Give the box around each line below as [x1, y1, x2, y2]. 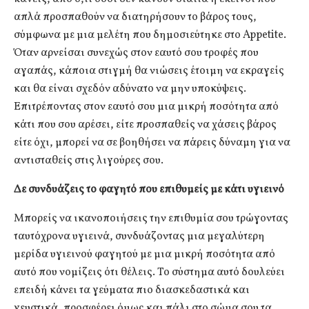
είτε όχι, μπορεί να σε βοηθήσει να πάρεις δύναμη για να [14, 134, 290, 150]
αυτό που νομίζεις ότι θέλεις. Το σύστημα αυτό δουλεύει [14, 264, 285, 280]
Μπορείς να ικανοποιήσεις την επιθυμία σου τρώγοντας [14, 210, 288, 226]
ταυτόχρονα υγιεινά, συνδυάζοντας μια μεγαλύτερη [14, 228, 265, 244]
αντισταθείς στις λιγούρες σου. [14, 152, 163, 168]
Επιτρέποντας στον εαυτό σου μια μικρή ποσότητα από [14, 99, 279, 114]
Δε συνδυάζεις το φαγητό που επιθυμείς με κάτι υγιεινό [14, 181, 284, 197]
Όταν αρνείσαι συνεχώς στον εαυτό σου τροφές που [14, 45, 259, 61]
